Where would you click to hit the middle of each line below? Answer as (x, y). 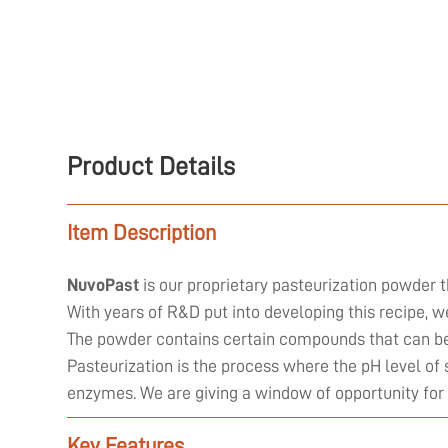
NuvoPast (103, 284)
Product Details (151, 165)
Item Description (141, 232)
